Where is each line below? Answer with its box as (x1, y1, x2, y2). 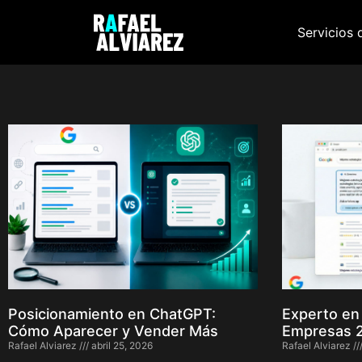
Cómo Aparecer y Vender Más (8, 322, 218, 339)
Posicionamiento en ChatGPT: (8, 305, 216, 322)
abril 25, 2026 (89, 339, 153, 351)
